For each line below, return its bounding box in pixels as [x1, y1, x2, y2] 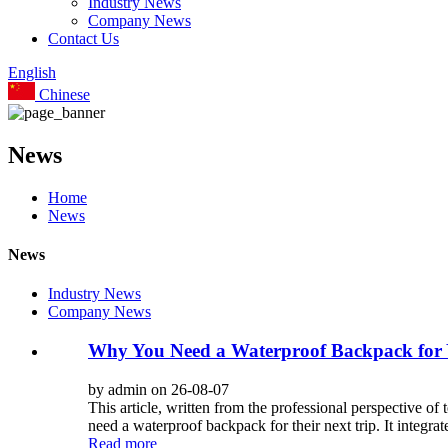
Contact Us [48, 30, 119, 47]
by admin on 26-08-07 [88, 380, 229, 398]
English [8, 64, 56, 81]
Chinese [35, 86, 90, 103]
